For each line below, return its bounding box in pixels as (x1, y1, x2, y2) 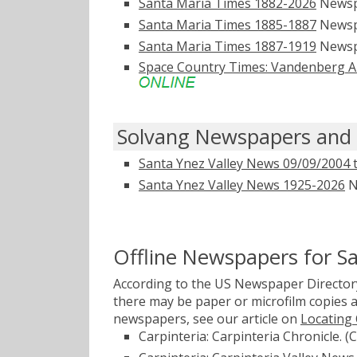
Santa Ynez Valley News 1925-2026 (139, 176, 345, 194)
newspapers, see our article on (113, 310, 300, 328)
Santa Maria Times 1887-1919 (139, 37, 316, 55)
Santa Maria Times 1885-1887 (139, 15, 316, 33)
